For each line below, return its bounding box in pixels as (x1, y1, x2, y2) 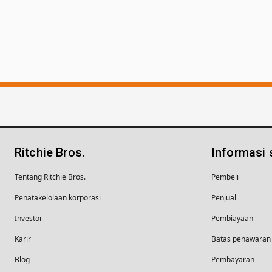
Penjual (211, 192, 236, 203)
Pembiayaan (211, 212, 253, 223)
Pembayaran (211, 254, 254, 265)
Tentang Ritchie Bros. (15, 171, 86, 182)
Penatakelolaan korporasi (15, 192, 101, 203)
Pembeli (211, 171, 239, 182)
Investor (15, 212, 42, 223)
